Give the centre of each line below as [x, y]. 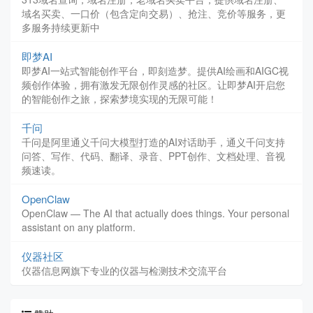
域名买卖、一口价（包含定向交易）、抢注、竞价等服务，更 [154, 13]
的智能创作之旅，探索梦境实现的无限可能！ [119, 99]
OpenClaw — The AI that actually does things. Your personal [155, 213]
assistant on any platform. [79, 227]
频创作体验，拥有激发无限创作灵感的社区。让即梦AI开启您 [153, 85]
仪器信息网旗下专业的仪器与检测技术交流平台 [124, 270]
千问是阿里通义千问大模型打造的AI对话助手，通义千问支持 [153, 142]
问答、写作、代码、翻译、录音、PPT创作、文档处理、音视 [153, 156]
